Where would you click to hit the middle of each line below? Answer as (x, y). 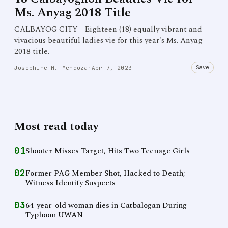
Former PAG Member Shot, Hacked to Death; (105, 173)
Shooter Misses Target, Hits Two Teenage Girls (108, 151)
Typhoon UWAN (54, 215)
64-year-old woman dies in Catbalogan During (106, 205)
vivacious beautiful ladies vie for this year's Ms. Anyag (108, 40)
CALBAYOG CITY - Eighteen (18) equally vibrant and (108, 29)
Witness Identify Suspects (70, 183)
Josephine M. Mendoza (51, 67)
